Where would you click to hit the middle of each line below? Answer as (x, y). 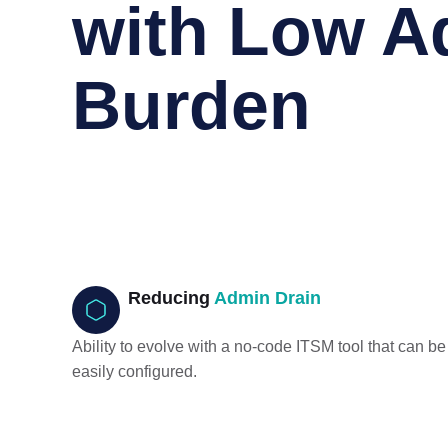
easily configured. (134, 371)
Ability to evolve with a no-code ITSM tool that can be (259, 346)
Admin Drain (267, 298)
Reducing (171, 298)
